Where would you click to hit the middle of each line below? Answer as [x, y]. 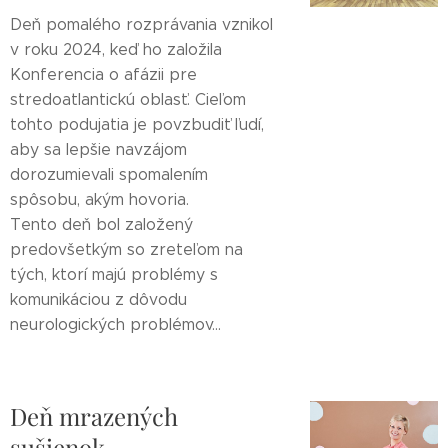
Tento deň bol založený [101, 224]
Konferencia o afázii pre [103, 74]
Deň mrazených [94, 416]
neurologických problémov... [115, 324]
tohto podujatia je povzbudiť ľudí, [137, 124]
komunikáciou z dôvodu [98, 299]
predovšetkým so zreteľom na [126, 249]
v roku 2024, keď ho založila [116, 49]
